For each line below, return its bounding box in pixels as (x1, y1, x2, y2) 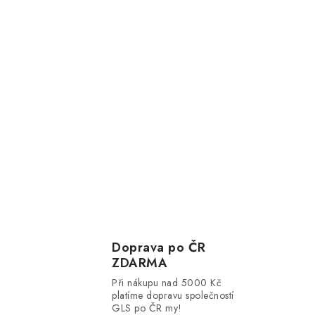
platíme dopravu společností (112, 288, 234, 302)
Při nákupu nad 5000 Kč (112, 275, 221, 290)
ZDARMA (112, 253, 167, 272)
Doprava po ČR (112, 238, 206, 257)
